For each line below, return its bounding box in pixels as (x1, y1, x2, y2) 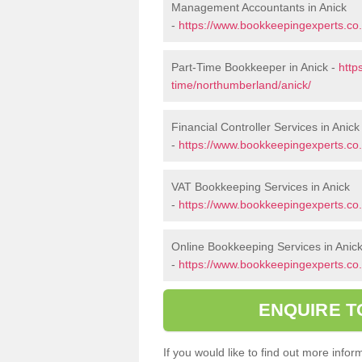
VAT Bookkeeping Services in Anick (171, 180, 350, 193)
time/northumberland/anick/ (171, 78, 311, 91)
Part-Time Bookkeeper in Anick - (171, 61, 339, 74)
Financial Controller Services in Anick (171, 120, 360, 133)
